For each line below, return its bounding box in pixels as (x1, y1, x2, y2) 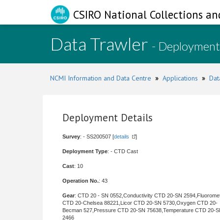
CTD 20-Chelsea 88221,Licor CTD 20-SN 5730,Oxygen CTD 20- (62, 200, 218, 206)
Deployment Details (62, 111, 153, 124)
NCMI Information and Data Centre (50, 74, 151, 82)
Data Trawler (50, 33, 152, 55)
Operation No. (62, 178, 99, 184)
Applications (163, 74, 198, 82)
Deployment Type (62, 148, 108, 154)
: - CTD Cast (108, 148, 138, 154)
